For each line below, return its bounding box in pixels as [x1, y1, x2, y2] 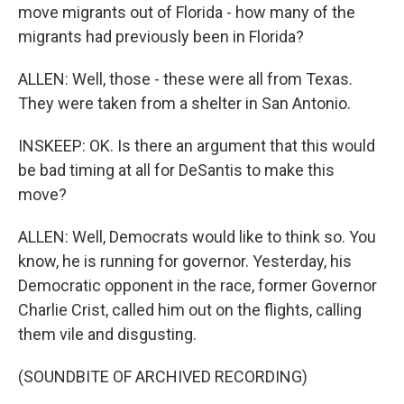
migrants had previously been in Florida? [18, 27, 304, 46]
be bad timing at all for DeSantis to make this [18, 161, 335, 179]
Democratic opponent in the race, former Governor [18, 276, 377, 295]
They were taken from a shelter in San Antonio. [18, 94, 351, 113]
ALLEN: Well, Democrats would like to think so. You [18, 227, 376, 246]
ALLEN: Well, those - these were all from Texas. [18, 69, 353, 88]
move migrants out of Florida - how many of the [18, 3, 355, 22]
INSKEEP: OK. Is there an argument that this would [18, 136, 375, 155]
